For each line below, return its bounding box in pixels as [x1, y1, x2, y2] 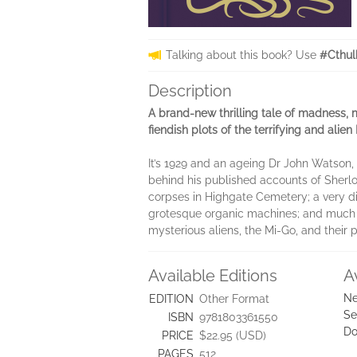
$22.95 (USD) [199, 329, 266, 342]
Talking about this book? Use [166, 49, 320, 61]
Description [148, 81, 232, 100]
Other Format [199, 292, 269, 305]
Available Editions [148, 266, 277, 285]
